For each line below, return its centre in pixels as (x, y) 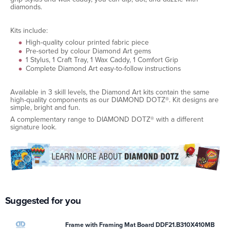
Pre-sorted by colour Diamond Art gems (88, 51)
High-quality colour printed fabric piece (87, 42)
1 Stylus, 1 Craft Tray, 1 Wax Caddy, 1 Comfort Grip (102, 60)
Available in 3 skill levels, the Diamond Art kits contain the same (110, 92)
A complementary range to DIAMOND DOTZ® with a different (107, 119)
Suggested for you (43, 201)
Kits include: (29, 30)
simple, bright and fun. (45, 107)
